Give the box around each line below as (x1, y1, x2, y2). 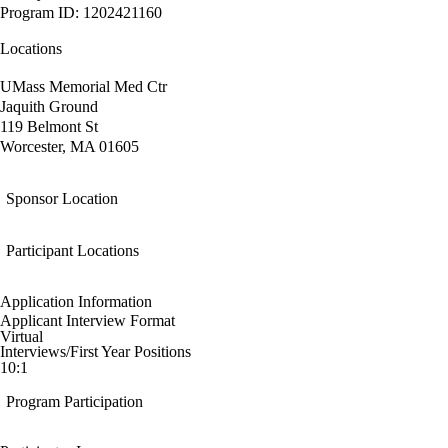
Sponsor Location (6, 190, 118, 208)
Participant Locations (6, 242, 139, 260)
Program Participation (6, 393, 143, 411)
